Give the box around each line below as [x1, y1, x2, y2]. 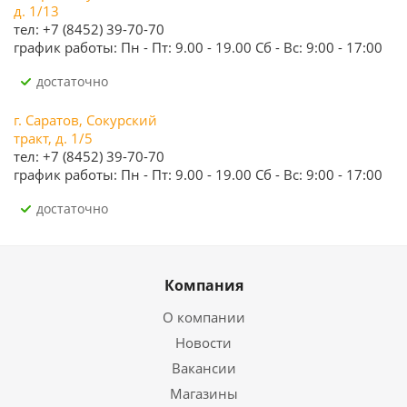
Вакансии [171, 359, 236, 377]
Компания [164, 275, 243, 295]
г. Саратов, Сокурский [14, 111, 157, 129]
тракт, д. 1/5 [14, 129, 93, 147]
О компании [162, 308, 245, 326]
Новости [175, 333, 232, 352]
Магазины [169, 384, 238, 402]
